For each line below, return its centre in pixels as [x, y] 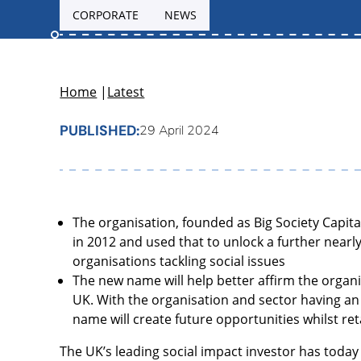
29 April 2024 [180, 131]
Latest [126, 92]
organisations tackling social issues [179, 261]
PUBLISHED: [100, 130]
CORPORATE [106, 15]
